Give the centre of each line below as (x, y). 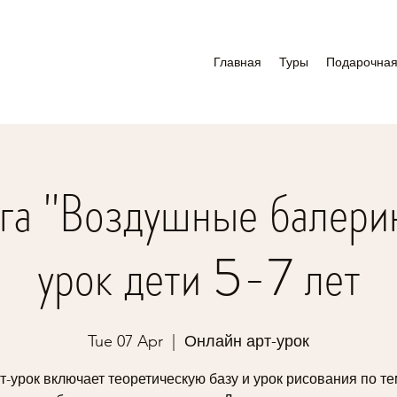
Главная (237, 62)
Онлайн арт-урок (247, 341)
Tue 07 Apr (125, 341)
